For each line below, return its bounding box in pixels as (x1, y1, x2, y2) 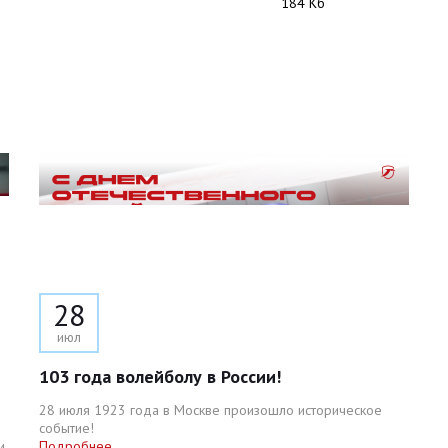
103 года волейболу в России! (39, 365, 281, 388)
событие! (39, 419, 94, 437)
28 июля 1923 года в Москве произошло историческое (39, 401, 382, 419)
